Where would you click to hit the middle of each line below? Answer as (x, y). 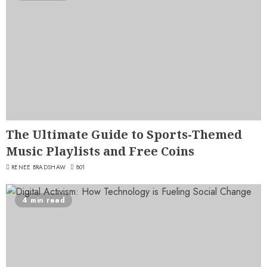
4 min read (44, 200)
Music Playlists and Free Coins (100, 151)
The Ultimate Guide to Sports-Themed (124, 134)
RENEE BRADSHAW (39, 167)
